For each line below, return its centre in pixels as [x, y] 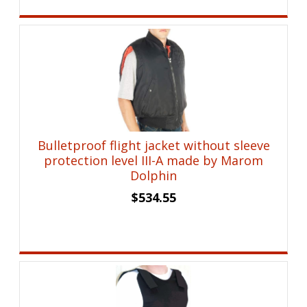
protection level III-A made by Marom [154, 161]
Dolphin [154, 176]
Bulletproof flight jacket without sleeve [153, 146]
